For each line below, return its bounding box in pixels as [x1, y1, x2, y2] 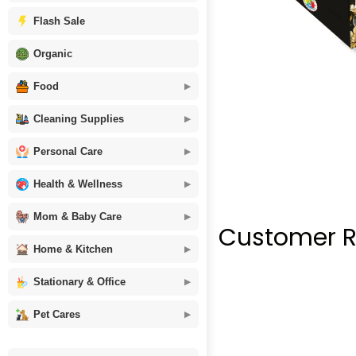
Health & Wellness [33, 178, 122, 190]
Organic [33, 48, 72, 60]
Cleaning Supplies [33, 113, 124, 125]
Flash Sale [33, 15, 85, 27]
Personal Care [33, 145, 103, 157]
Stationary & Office [33, 276, 126, 288]
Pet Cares [33, 308, 80, 320]
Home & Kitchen [33, 243, 113, 255]
